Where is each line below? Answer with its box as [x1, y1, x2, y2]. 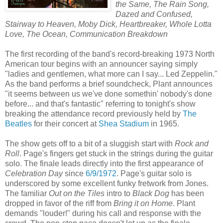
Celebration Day [5, 169, 63, 178]
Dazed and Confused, [115, 9, 193, 18]
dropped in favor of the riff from [5, 199, 113, 208]
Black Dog [132, 189, 169, 198]
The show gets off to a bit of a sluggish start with [5, 139, 175, 148]
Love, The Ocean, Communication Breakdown [5, 29, 168, 38]
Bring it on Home [113, 199, 173, 208]
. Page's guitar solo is [116, 169, 192, 178]
